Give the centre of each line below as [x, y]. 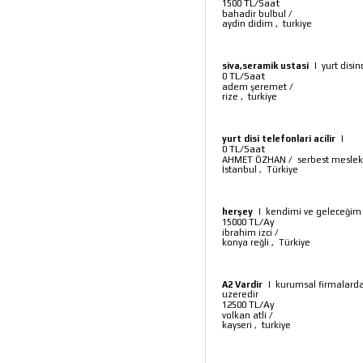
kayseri [237, 325]
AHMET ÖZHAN [254, 160]
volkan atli [244, 315]
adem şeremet [254, 87]
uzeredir [240, 294]
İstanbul [239, 169]
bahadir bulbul [254, 14]
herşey [237, 211]
